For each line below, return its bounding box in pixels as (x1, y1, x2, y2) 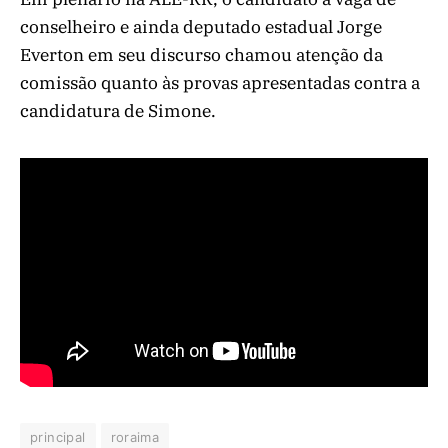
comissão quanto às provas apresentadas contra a (20, 72, 420, 95)
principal (30, 428, 86, 445)
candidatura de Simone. (20, 100, 220, 123)
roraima (110, 428, 160, 445)
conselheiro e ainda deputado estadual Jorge (20, 16, 382, 39)
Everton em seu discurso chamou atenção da (20, 44, 383, 67)
